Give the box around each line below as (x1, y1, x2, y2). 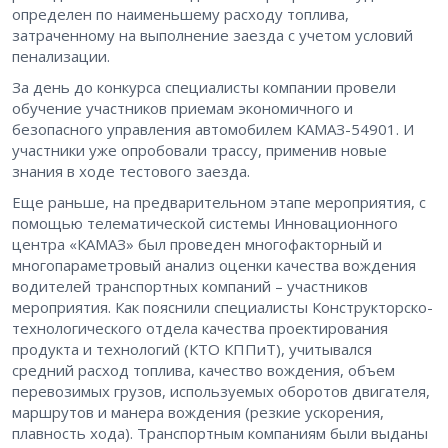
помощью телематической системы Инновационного (12, 213, 398, 234)
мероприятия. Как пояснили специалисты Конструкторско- (12, 297, 433, 318)
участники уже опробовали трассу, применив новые (12, 140, 387, 161)
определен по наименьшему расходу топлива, (12, 4, 349, 25)
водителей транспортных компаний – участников (12, 276, 368, 297)
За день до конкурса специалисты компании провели (12, 77, 396, 98)
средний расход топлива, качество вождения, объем (12, 360, 395, 381)
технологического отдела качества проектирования (12, 318, 388, 339)
